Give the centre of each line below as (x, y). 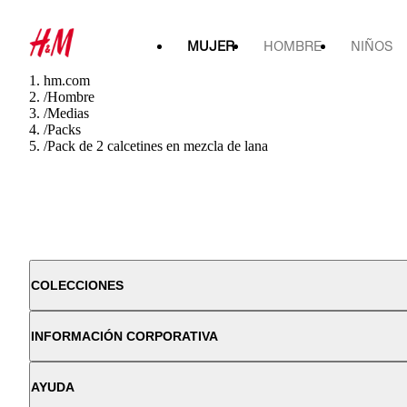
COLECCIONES (77, 285)
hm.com (67, 80)
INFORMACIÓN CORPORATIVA (124, 336)
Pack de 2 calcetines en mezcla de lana (158, 146)
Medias (68, 113)
